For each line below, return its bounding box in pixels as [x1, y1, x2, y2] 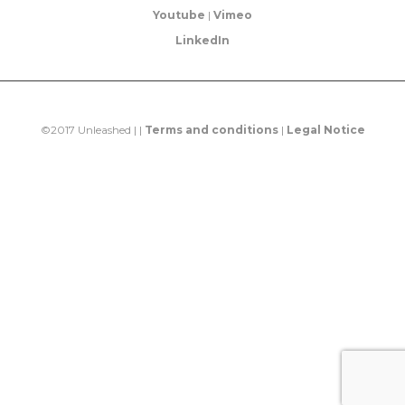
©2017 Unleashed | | [40, 123, 145, 137]
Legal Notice [286, 123, 365, 137]
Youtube [153, 8, 205, 22]
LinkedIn [175, 33, 230, 47]
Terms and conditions [144, 123, 278, 137]
